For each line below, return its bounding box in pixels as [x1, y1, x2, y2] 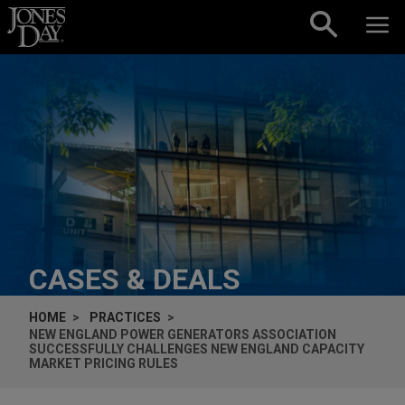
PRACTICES [89, 309, 161, 325]
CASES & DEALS [29, 261, 240, 297]
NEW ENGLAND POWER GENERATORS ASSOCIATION [29, 326, 336, 342]
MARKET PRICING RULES [29, 355, 178, 371]
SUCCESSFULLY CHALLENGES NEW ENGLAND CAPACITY [29, 341, 364, 356]
